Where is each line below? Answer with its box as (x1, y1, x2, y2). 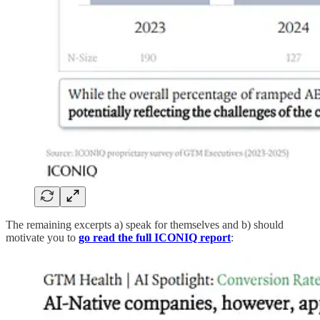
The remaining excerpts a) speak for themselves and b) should (6, 219, 284, 231)
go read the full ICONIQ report (79, 231, 231, 244)
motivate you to (6, 231, 79, 244)
